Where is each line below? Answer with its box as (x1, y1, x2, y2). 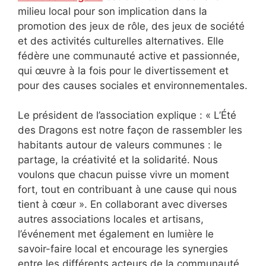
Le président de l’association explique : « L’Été (18, 109, 236, 122)
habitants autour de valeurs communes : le (18, 139, 222, 151)
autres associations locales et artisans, (18, 213, 204, 226)
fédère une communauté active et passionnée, (18, 49, 240, 62)
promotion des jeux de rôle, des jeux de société (18, 20, 245, 32)
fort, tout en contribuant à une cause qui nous (18, 183, 237, 196)
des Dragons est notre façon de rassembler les (18, 124, 242, 137)
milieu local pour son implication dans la (18, 5, 207, 17)
